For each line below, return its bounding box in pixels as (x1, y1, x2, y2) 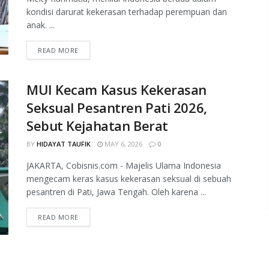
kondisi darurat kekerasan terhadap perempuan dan (26, 6, 227, 17)
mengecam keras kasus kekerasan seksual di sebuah (26, 173, 231, 184)
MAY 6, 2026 (103, 139, 142, 148)
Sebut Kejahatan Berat (26, 116, 168, 134)
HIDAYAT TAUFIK (37, 139, 91, 148)
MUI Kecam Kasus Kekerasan (26, 80, 207, 98)
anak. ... (26, 19, 55, 31)
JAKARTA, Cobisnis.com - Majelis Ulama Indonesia (26, 160, 221, 171)
